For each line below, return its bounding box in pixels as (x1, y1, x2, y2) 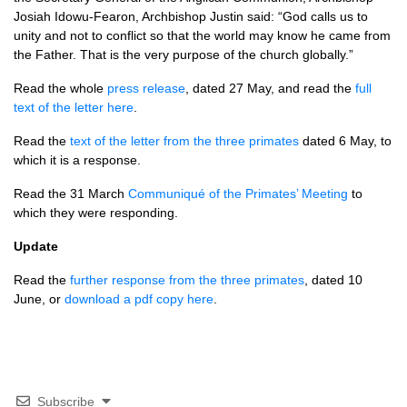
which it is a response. (14, 153, 141, 167)
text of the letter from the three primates (70, 134, 299, 148)
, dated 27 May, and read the (185, 81, 355, 95)
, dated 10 (304, 273, 362, 287)
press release (107, 81, 185, 95)
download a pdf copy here (65, 292, 213, 306)
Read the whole (14, 81, 107, 95)
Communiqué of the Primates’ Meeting (128, 186, 348, 201)
